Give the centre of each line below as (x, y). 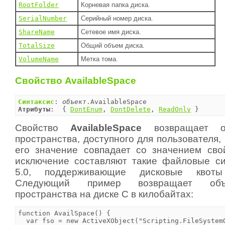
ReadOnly (175, 109)
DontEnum (86, 109)
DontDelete (131, 109)
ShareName (37, 32)
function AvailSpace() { (64, 213)
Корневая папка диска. (116, 5)
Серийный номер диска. (117, 19)
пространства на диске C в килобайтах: (104, 194)
